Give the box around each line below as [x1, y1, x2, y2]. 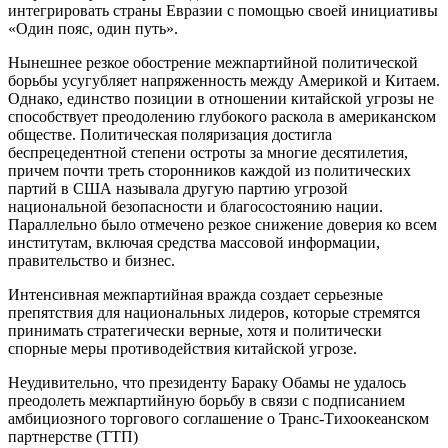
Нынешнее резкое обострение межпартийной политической [8, 53, 418, 71]
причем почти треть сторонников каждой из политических [8, 161, 411, 179]
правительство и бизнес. [8, 251, 175, 269]
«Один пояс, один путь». [8, 19, 178, 37]
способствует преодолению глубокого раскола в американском [8, 107, 436, 125]
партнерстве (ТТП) [8, 427, 138, 445]
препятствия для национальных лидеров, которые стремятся [8, 303, 420, 321]
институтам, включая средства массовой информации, [8, 233, 380, 251]
